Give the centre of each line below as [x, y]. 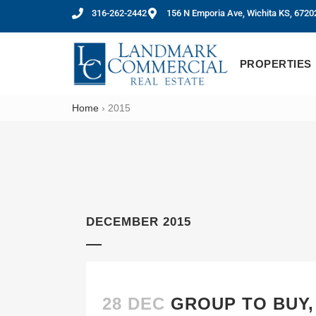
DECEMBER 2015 [139, 222]
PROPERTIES [275, 63]
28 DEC [134, 304]
